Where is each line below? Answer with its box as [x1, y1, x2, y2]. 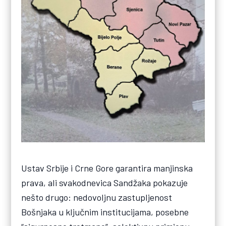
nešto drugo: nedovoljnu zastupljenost [21, 192, 173, 203]
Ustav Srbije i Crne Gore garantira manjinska [21, 162, 193, 174]
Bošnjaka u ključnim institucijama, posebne [21, 206, 189, 218]
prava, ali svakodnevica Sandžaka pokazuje [21, 177, 188, 189]
